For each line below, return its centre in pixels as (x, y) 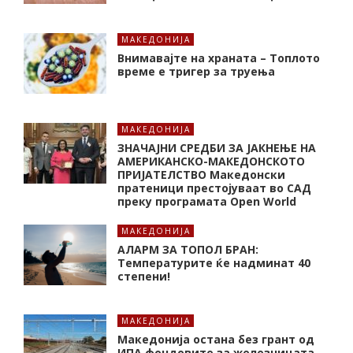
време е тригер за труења (196, 71)
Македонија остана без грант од (216, 339)
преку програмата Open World (207, 201)
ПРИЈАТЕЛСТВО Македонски (201, 174)
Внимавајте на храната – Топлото (219, 58)
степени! (144, 276)
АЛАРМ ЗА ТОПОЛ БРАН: (188, 249)
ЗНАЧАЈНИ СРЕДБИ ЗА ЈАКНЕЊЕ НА (217, 147)
